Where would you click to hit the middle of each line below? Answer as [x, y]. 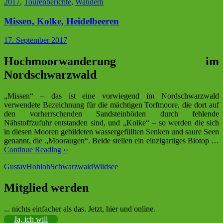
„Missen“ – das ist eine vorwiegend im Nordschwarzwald [111, 96]
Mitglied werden [46, 187]
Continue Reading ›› [36, 150]
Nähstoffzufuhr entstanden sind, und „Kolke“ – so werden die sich [111, 123]
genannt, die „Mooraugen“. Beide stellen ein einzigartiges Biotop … [111, 141]
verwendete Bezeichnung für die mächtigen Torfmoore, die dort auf [111, 105]
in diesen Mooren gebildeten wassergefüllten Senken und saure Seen [111, 132]
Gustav [15, 167]
